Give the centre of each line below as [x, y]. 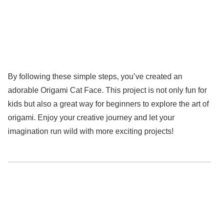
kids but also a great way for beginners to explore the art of [108, 104]
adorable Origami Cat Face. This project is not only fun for [107, 90]
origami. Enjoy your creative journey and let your [91, 117]
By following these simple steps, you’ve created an [95, 76]
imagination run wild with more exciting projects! [91, 131]
